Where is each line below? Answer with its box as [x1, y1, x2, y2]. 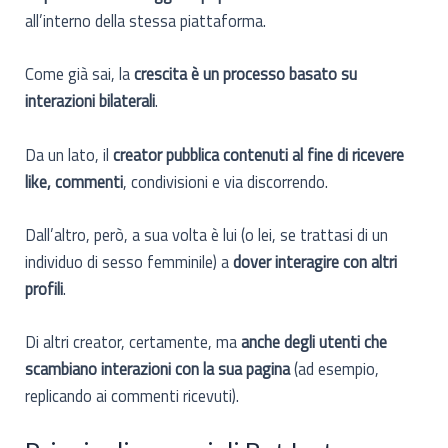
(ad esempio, [290, 356, 380, 382]
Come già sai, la [25, 61, 131, 87]
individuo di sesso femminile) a [25, 248, 234, 274]
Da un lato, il [25, 141, 110, 167]
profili [25, 275, 64, 301]
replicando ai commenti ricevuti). [25, 383, 240, 409]
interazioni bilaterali [25, 88, 156, 114]
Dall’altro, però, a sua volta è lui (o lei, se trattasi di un [25, 221, 389, 247]
